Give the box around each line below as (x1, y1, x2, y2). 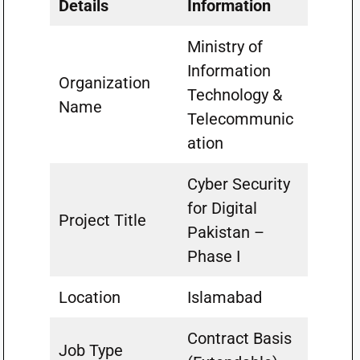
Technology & (186, 85, 282, 104)
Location (58, 288, 121, 307)
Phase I (186, 247, 240, 266)
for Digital (186, 198, 257, 218)
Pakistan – (186, 223, 264, 242)
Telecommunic (186, 109, 293, 129)
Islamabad (186, 288, 262, 307)
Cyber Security (186, 174, 290, 194)
